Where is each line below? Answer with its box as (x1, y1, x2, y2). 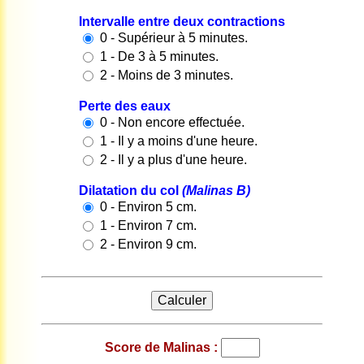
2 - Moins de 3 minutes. (100, 68, 233, 83)
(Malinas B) (182, 184, 250, 198)
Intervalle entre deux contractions (79, 15, 285, 29)
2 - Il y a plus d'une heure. (100, 153, 247, 167)
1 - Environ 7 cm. (100, 219, 197, 233)
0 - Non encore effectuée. (100, 115, 245, 130)
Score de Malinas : (104, 340, 221, 355)
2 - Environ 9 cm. (100, 237, 197, 252)
